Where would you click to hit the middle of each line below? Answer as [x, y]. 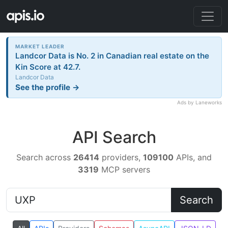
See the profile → [48, 87]
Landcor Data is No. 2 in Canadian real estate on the [112, 55]
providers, [121, 158]
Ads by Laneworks [199, 103]
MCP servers [124, 170]
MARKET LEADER [40, 46]
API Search [114, 137]
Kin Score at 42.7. [48, 67]
